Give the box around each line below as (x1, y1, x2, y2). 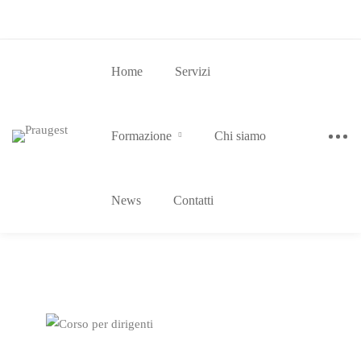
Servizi (174, 64, 210, 78)
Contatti (172, 193, 214, 207)
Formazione (110, 129, 172, 143)
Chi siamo (214, 129, 266, 143)
